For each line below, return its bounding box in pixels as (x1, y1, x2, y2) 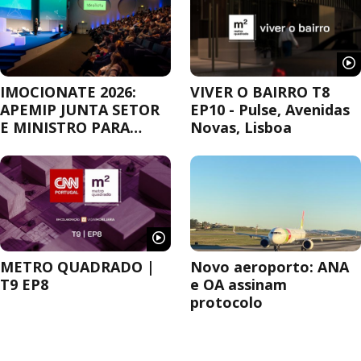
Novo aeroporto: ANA (190, 257, 349, 277)
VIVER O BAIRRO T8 (190, 81, 330, 102)
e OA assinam (190, 275, 287, 295)
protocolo (190, 293, 263, 313)
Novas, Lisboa (190, 117, 292, 137)
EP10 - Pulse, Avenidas (190, 99, 350, 119)
